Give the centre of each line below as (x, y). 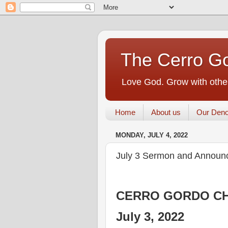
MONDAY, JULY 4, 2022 (152, 135)
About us (166, 112)
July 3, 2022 (150, 216)
